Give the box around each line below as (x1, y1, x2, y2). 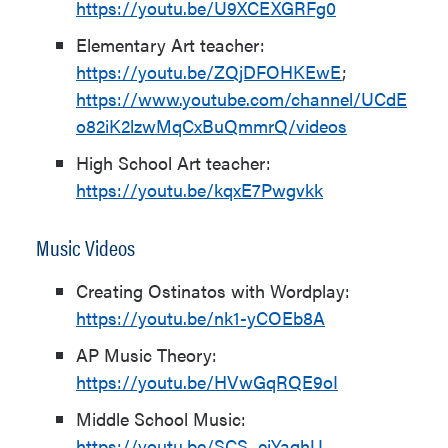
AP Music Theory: (76, 342, 217, 367)
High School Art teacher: (76, 150, 271, 175)
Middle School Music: (76, 406, 246, 431)
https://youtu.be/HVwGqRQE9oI (76, 369, 338, 394)
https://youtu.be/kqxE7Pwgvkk (76, 177, 323, 202)
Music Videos (36, 231, 135, 262)
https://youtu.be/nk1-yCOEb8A (76, 305, 325, 330)
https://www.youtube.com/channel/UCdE (76, 86, 407, 111)
